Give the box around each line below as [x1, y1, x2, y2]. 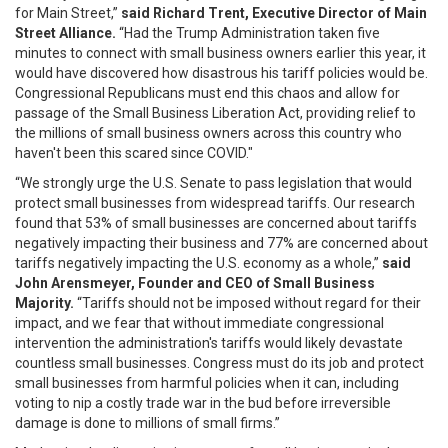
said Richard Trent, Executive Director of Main [121, 5, 427, 21]
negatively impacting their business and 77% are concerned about [15, 235, 428, 251]
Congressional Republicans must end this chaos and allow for [15, 85, 400, 101]
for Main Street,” [15, 5, 121, 21]
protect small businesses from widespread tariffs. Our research [15, 195, 415, 211]
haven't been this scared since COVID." [15, 145, 256, 161]
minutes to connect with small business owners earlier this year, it [15, 45, 426, 61]
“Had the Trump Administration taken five [119, 25, 380, 41]
